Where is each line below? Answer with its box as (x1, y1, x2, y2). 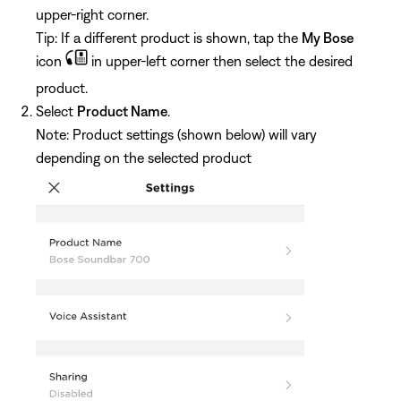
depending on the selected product (36, 149, 252, 166)
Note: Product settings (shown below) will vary (36, 126, 317, 143)
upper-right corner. (36, 6, 149, 23)
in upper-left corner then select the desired (88, 53, 353, 70)
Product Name (77, 103, 167, 120)
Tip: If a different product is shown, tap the (36, 30, 302, 47)
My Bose (302, 30, 354, 47)
